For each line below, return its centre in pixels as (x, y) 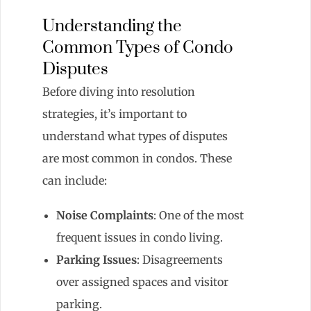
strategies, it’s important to (115, 114)
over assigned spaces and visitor (142, 281)
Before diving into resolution (119, 92)
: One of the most (199, 215)
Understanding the (112, 27)
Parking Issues (96, 259)
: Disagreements (180, 259)
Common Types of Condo (138, 48)
